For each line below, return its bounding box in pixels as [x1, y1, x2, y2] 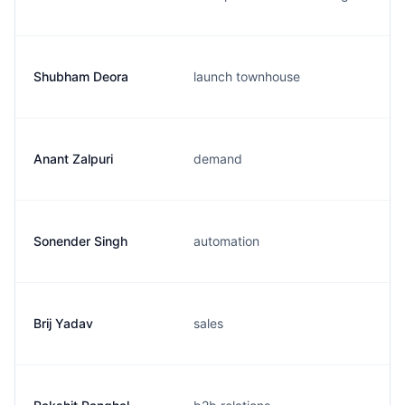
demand [193, 151, 242, 166]
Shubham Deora [33, 69, 128, 84]
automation [193, 233, 259, 249]
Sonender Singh [33, 233, 127, 249]
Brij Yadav [33, 316, 93, 331]
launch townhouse [193, 69, 300, 84]
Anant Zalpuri [33, 151, 113, 166]
